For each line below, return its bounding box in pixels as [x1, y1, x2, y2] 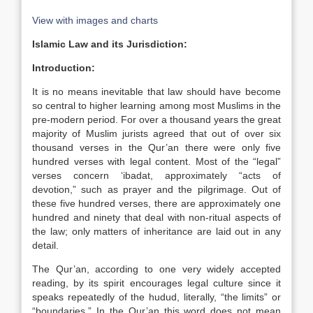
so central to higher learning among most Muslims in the [32, 100, 281, 111]
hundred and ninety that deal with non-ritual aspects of [32, 212, 281, 223]
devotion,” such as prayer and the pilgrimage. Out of [32, 184, 281, 195]
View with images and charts [32, 15, 158, 26]
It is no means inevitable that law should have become [32, 86, 281, 97]
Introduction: [32, 62, 95, 73]
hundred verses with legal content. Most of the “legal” [32, 156, 281, 167]
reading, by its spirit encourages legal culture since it [32, 277, 281, 289]
